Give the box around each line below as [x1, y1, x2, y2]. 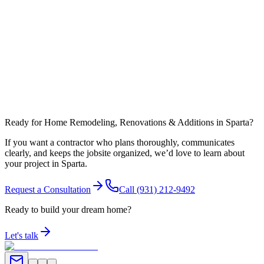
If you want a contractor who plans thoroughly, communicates [5, 137, 235, 148]
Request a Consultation [5, 184, 91, 195]
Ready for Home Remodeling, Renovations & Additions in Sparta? [5, 117, 253, 128]
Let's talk [5, 230, 38, 241]
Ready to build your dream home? [5, 204, 131, 215]
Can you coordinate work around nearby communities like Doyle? [9, 72, 230, 81]
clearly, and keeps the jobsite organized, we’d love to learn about [5, 148, 245, 159]
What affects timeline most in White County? [9, 17, 162, 27]
